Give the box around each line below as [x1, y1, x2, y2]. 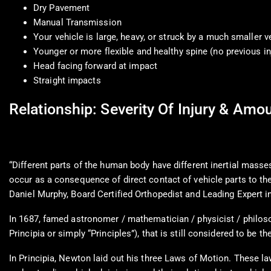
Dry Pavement [33, 2, 90, 14]
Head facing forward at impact [33, 60, 157, 72]
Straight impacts [33, 75, 101, 87]
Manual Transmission [33, 17, 122, 28]
